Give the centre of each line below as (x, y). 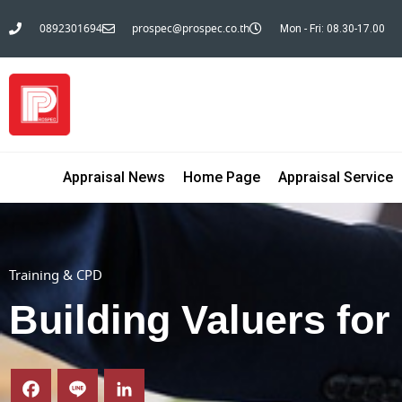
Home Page (222, 177)
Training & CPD (56, 276)
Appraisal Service (336, 177)
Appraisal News (114, 177)
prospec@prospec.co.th (191, 29)
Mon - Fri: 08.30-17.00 (332, 28)
